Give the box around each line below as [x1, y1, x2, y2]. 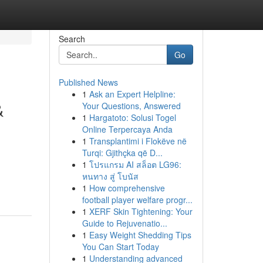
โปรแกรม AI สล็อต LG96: [89, 159, 181, 170]
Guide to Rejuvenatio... [82, 217, 167, 229]
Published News [58, 76, 118, 88]
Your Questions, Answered [82, 100, 181, 112]
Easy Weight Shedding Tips [89, 229, 191, 241]
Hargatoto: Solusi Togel [89, 112, 176, 123]
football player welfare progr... [82, 194, 193, 205]
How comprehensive [89, 182, 165, 194]
